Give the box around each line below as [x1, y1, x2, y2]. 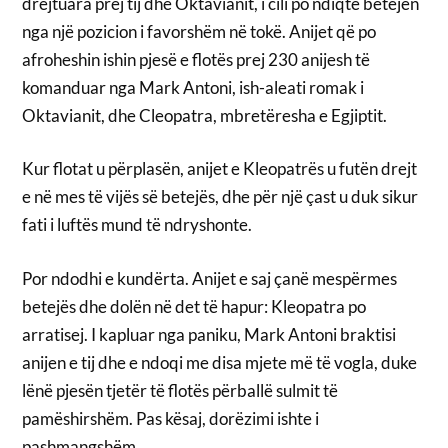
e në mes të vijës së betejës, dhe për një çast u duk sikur [22, 186, 419, 208]
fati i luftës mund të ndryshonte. [22, 214, 253, 236]
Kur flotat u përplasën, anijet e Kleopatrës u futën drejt [22, 158, 418, 180]
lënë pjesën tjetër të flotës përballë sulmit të [22, 379, 339, 401]
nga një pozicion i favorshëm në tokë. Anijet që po [22, 20, 377, 42]
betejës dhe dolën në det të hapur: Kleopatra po [22, 295, 367, 317]
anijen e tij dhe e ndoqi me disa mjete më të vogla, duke [22, 351, 418, 373]
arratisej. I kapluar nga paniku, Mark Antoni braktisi [22, 323, 397, 345]
